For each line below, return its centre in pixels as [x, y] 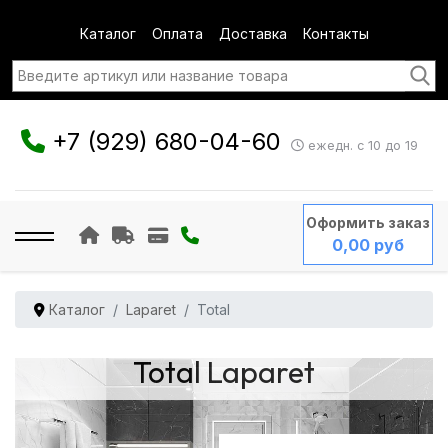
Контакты [335, 33]
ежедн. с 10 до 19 [360, 146]
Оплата [177, 33]
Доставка [252, 33]
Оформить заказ [367, 222]
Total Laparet [224, 372]
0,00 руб [367, 245]
